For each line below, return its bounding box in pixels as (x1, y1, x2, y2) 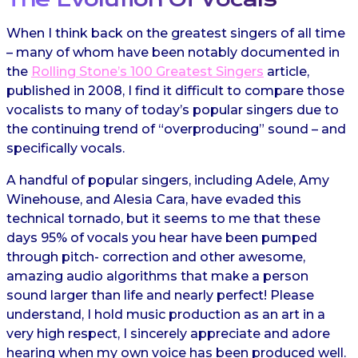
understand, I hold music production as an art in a (6, 307, 325, 322)
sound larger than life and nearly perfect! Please (6, 288, 314, 303)
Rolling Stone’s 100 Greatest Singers (31, 64, 264, 79)
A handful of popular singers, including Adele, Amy (6, 173, 329, 188)
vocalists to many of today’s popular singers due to (6, 102, 339, 117)
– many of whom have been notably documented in (6, 45, 340, 60)
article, (264, 64, 309, 79)
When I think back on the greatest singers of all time (6, 26, 345, 41)
